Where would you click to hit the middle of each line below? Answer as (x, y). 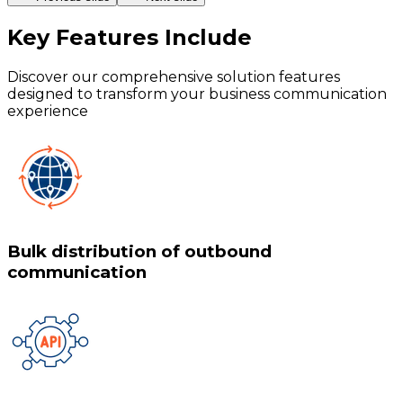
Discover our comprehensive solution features (174, 76)
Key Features (83, 37)
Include (205, 37)
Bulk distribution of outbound (139, 251)
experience (48, 111)
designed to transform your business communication (197, 94)
